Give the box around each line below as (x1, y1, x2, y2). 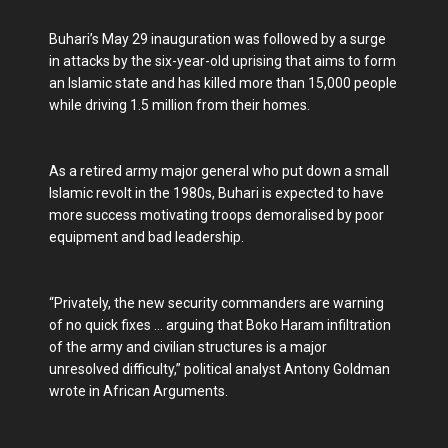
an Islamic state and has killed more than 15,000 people (49, 75, 397, 92)
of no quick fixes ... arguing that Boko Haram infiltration (49, 317, 391, 334)
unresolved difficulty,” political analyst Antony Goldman (49, 361, 390, 378)
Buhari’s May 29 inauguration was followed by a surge (49, 31, 386, 48)
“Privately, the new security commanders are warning (49, 295, 384, 312)
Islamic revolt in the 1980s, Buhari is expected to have (49, 185, 384, 202)
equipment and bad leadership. (49, 229, 244, 246)
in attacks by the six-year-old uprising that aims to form (49, 53, 396, 70)
